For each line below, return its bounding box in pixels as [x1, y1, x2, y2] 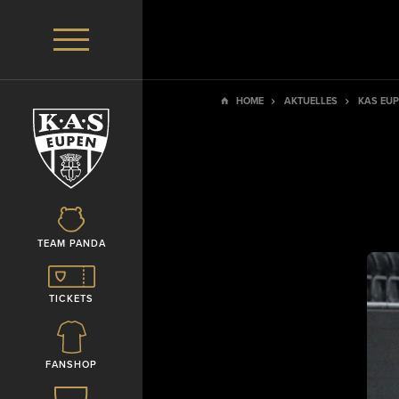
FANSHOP [45, 359, 97, 370]
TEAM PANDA [37, 238, 106, 249]
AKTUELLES [283, 95, 338, 107]
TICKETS [49, 293, 94, 305]
